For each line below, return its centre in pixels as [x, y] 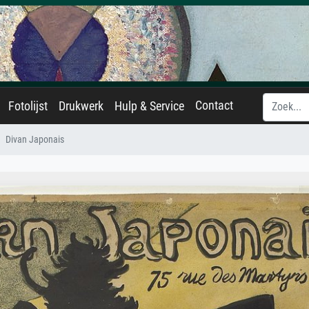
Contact [214, 106]
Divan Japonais [35, 140]
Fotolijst [28, 106]
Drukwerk [81, 106]
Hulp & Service [149, 106]
